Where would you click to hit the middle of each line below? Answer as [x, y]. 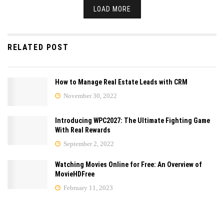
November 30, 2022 [89, 96]
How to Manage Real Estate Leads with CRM [122, 82]
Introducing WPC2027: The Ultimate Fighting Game [132, 121]
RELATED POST [38, 47]
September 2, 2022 [88, 144]
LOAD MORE [112, 9]
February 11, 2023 [87, 188]
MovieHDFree [75, 174]
